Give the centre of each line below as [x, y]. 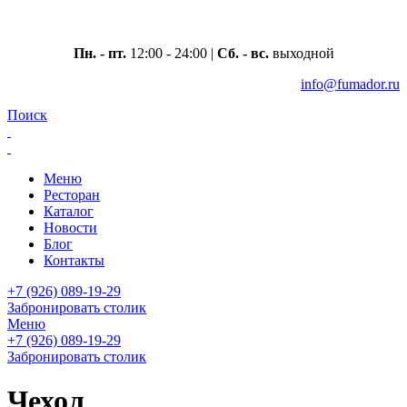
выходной [301, 53]
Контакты [74, 260]
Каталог [69, 211]
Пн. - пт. [99, 53]
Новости [70, 228]
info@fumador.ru [350, 84]
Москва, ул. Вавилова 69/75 [203, 22]
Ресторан [72, 195]
